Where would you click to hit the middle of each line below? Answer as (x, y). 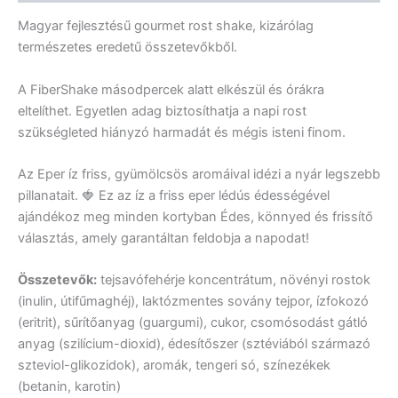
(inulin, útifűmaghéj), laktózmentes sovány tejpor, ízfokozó (193, 302)
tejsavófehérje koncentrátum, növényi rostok (234, 280)
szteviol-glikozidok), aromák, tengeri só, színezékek (174, 366)
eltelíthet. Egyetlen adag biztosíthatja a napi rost (162, 111)
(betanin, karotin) (69, 387)
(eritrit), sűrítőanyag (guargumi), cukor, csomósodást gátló (193, 323)
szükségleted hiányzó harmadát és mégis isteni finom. (182, 132)
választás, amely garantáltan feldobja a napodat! (163, 238)
